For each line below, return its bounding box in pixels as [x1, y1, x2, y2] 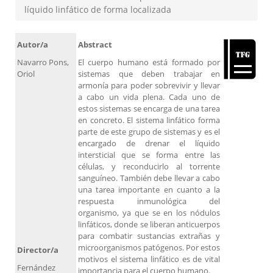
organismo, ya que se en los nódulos [78, 207, 220, 219]
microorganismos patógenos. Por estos [78, 242, 220, 253]
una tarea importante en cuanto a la [78, 184, 220, 196]
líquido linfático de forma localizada [24, 4, 171, 16]
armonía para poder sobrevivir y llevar [78, 80, 220, 91]
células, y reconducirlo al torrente [78, 161, 220, 172]
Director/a [17, 244, 58, 256]
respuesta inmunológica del [78, 196, 220, 207]
